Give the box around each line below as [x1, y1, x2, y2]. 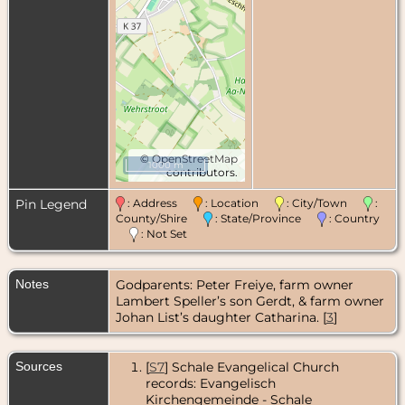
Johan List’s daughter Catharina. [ [116, 308, 326, 325]
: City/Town [284, 195, 363, 210]
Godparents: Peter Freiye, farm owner [116, 276, 353, 293]
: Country [326, 211, 380, 225]
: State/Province [212, 211, 317, 225]
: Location [202, 195, 275, 210]
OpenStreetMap [152, 151, 238, 165]
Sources [15, 358, 66, 373]
